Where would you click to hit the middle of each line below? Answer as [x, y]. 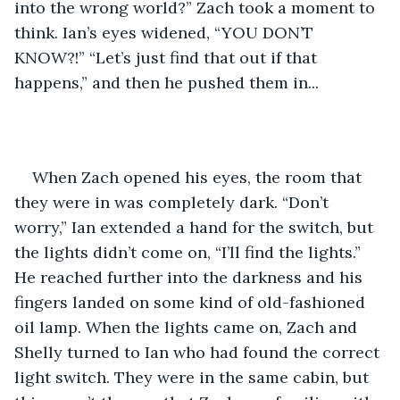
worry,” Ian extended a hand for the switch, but [196, 227]
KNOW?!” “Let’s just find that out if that [168, 57]
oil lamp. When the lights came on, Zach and [188, 327]
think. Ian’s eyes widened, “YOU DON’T [166, 32]
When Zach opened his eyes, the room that [199, 177]
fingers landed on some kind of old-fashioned [192, 302]
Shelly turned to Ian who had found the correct [199, 352]
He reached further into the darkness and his [191, 277]
